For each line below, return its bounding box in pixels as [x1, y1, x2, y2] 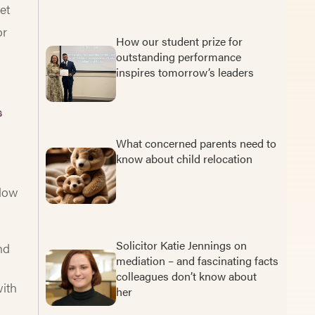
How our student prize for [115, 32, 243, 49]
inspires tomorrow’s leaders [115, 63, 259, 80]
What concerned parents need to [115, 134, 276, 151]
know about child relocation [115, 150, 252, 167]
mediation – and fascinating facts [115, 252, 278, 269]
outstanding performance [115, 48, 241, 65]
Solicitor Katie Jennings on [115, 236, 247, 253]
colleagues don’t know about [115, 267, 257, 284]
